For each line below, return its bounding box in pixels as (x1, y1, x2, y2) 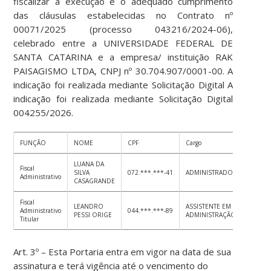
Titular (20, 215, 39, 224)
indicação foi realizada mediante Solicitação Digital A (13, 79, 233, 91)
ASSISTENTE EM (186, 202, 232, 211)
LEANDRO (74, 202, 104, 211)
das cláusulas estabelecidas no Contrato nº (13, 9, 233, 22)
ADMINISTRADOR (186, 168, 238, 177)
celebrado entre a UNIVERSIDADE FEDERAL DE (13, 37, 233, 50)
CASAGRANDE (74, 177, 116, 186)
